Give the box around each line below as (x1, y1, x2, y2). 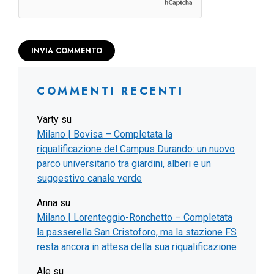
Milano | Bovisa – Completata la (37, 128, 172, 141)
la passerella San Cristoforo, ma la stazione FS (37, 226, 237, 239)
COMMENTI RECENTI (37, 83, 184, 100)
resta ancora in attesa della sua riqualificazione (37, 241, 237, 253)
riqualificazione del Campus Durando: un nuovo (37, 143, 235, 155)
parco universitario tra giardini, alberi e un (37, 158, 211, 170)
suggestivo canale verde (37, 172, 142, 185)
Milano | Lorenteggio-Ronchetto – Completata (37, 212, 232, 224)
